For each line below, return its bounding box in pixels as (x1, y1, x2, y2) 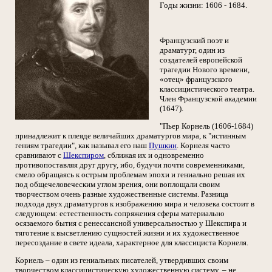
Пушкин (149, 141, 177, 150)
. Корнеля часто (177, 141, 230, 150)
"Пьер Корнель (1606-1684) (160, 121, 253, 131)
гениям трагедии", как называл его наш (15, 141, 149, 150)
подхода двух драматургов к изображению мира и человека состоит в (15, 199, 254, 208)
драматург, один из (160, 46, 225, 55)
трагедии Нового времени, (160, 65, 250, 74)
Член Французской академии (160, 94, 257, 103)
